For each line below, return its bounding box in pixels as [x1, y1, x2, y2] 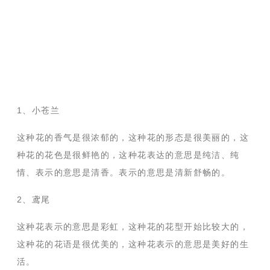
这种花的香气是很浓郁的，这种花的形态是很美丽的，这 [17, 133, 249, 143]
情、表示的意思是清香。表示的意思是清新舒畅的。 [17, 168, 231, 178]
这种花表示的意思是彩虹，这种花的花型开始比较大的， [17, 222, 249, 232]
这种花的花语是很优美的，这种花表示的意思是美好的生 [17, 239, 249, 250]
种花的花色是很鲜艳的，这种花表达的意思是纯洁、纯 [17, 150, 240, 160]
